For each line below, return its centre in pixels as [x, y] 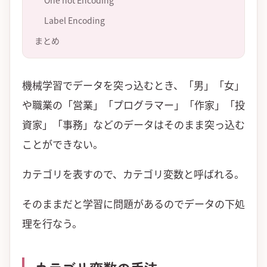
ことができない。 [63, 144]
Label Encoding [74, 20]
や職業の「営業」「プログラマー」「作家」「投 [133, 104]
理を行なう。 [52, 223]
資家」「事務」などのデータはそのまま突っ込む [133, 124]
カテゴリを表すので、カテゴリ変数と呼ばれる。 [133, 173]
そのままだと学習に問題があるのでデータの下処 [133, 203]
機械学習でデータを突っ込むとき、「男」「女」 [133, 85]
